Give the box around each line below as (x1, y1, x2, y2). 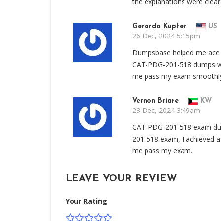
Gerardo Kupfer (132, 23, 189, 30)
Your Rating (66, 196, 107, 206)
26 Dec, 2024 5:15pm (132, 31, 200, 40)
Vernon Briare (132, 97, 181, 105)
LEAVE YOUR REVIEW (66, 174, 177, 184)
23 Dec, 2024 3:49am (132, 106, 200, 115)
